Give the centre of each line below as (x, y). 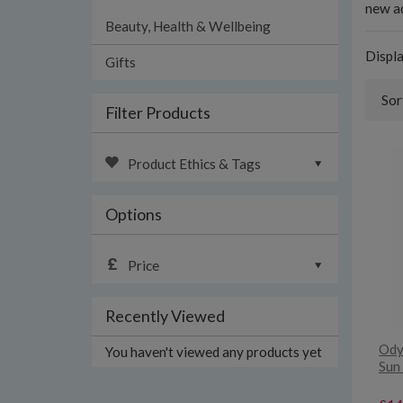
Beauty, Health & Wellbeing (188, 26)
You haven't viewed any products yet (214, 351)
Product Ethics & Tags (194, 164)
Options (134, 214)
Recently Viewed (165, 316)
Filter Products (158, 112)
